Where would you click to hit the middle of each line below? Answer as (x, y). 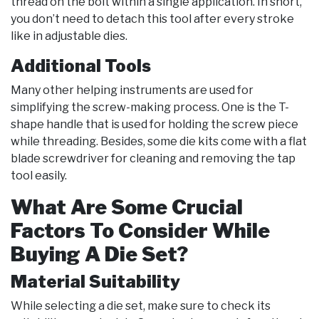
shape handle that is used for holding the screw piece (155, 125)
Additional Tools (81, 66)
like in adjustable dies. (69, 36)
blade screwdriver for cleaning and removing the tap (153, 159)
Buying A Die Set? (99, 255)
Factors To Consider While (140, 231)
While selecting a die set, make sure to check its (141, 306)
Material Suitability (95, 282)
